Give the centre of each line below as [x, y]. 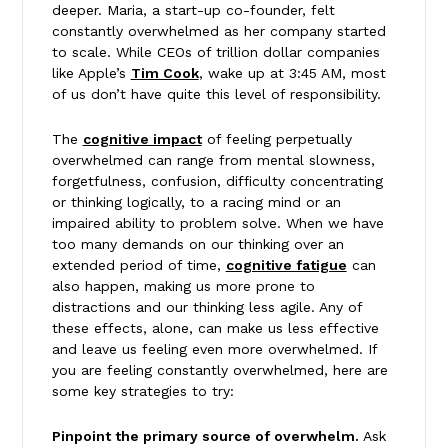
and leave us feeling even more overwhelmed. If [214, 348]
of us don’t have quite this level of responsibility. [216, 93]
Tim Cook [164, 72]
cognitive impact [142, 138]
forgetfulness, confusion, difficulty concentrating [217, 180]
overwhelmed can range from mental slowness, [213, 159]
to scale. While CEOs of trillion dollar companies [215, 51]
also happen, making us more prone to [183, 285]
